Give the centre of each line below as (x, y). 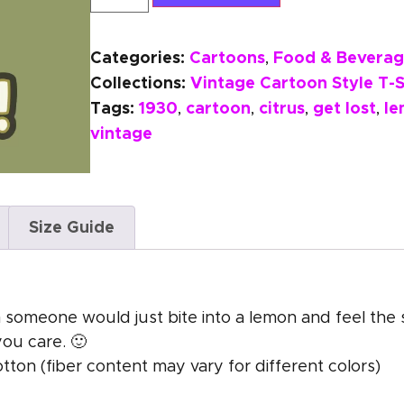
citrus (282, 108)
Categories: (138, 58)
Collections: (138, 83)
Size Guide (71, 227)
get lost (344, 108)
